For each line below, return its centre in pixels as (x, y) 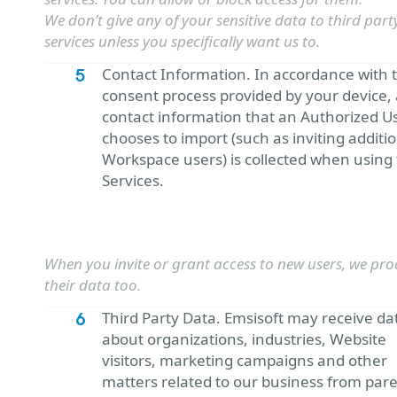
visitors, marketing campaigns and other (245, 360)
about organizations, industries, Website (244, 339)
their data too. (93, 285)
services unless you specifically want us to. (182, 41)
